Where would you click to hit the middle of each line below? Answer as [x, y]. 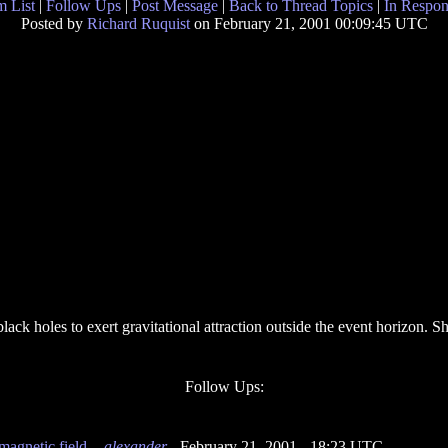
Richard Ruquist [138, 23]
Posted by [53, 23]
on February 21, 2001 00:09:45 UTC [308, 23]
